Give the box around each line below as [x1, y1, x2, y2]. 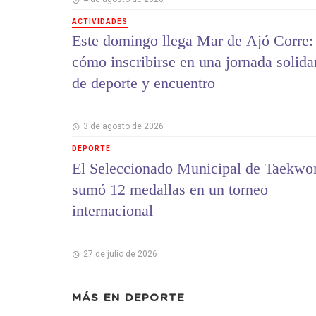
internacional [72, 201, 153, 219]
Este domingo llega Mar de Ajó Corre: [72, 32, 313, 50]
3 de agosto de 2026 [83, 121, 164, 132]
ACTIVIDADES [72, 18, 128, 25]
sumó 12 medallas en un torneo [72, 180, 268, 198]
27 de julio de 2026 [83, 248, 157, 259]
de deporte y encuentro [72, 74, 215, 92]
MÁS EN [72, 292, 125, 303]
